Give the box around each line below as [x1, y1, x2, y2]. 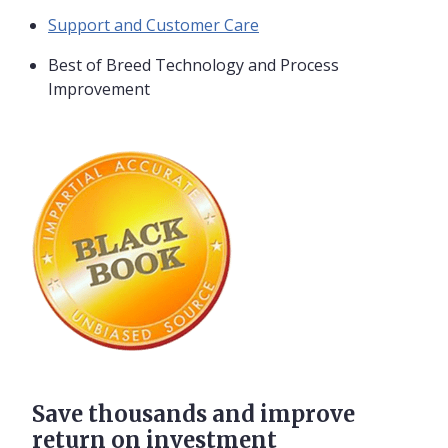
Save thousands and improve [32, 400, 355, 429]
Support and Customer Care [48, 14, 259, 37]
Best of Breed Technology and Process [48, 54, 339, 77]
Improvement [48, 78, 150, 101]
